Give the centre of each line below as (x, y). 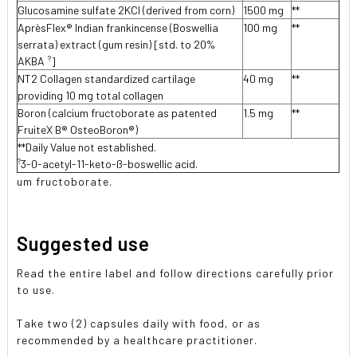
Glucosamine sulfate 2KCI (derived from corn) (126, 10)
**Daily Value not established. (87, 147)
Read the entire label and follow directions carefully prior (176, 273)
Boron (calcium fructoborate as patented (118, 113)
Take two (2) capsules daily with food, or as (139, 323)
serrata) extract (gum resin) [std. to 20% (117, 44)
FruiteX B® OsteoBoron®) (78, 129)
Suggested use (84, 243)
